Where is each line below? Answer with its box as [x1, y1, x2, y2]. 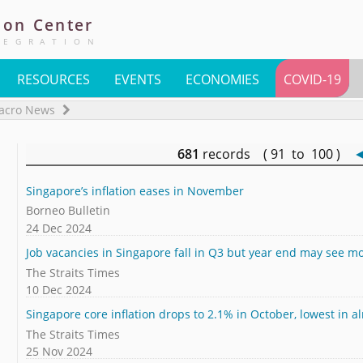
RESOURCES [17, 70, 90, 88]
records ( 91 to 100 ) [199, 144, 353, 163]
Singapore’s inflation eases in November [26, 182, 244, 199]
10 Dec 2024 [26, 281, 92, 297]
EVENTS [114, 70, 161, 88]
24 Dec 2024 [26, 220, 92, 236]
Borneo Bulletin [26, 203, 110, 219]
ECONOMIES [186, 70, 259, 88]
